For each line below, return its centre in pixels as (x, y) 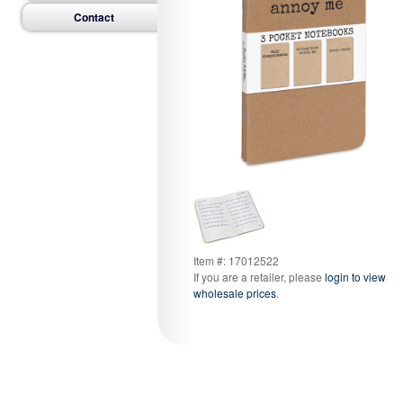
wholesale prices (235, 292)
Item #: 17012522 (236, 260)
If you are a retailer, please (259, 276)
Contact (94, 18)
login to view (355, 276)
